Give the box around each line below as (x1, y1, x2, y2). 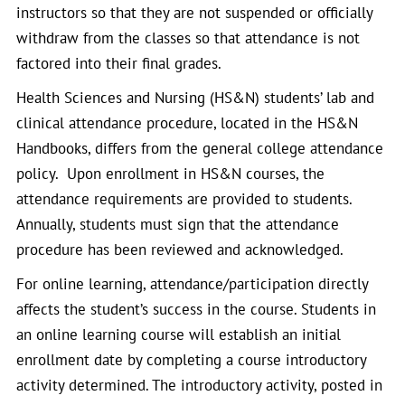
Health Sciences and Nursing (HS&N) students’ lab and (16, 88, 374, 108)
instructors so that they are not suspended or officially (16, 3, 372, 23)
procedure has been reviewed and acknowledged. (16, 240, 347, 259)
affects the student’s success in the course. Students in (16, 299, 376, 319)
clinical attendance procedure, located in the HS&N (16, 113, 358, 133)
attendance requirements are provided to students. (16, 189, 356, 209)
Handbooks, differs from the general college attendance (16, 138, 383, 158)
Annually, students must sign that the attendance (16, 214, 339, 234)
